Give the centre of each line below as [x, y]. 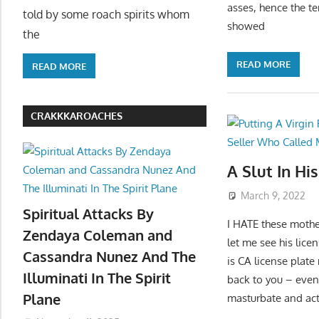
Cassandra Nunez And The [109, 256]
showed [246, 26]
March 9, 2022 [273, 195]
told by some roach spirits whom [106, 15]
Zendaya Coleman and [98, 235]
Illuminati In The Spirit [97, 277]
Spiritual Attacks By [88, 213]
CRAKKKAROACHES [77, 116]
